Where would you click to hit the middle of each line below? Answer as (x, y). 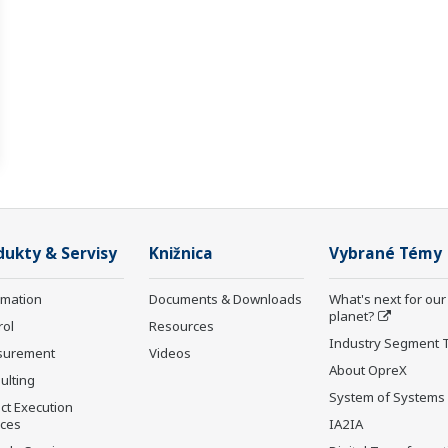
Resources (181, 326)
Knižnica (181, 254)
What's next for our (387, 299)
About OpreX (368, 370)
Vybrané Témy (385, 254)
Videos (170, 353)
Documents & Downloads (225, 299)
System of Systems (387, 397)
